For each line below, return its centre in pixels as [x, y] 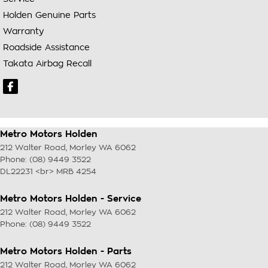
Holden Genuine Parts [49, 15]
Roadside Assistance [46, 47]
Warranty [24, 31]
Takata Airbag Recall [47, 63]
